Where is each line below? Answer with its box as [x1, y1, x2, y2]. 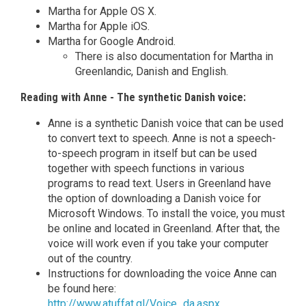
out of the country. [48, 252, 133, 266]
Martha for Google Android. [48, 35, 176, 48]
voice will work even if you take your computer [48, 237, 268, 251]
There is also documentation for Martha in [75, 50, 273, 64]
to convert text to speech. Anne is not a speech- [48, 132, 276, 145]
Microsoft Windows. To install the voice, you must [48, 207, 285, 221]
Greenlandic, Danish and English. [75, 65, 228, 79]
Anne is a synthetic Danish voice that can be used [48, 117, 283, 130]
